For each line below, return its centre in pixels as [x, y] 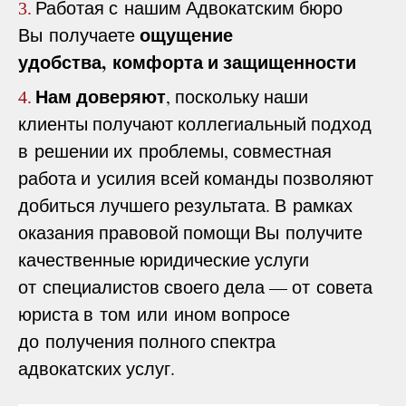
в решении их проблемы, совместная [175, 151]
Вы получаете [79, 35]
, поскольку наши [237, 97]
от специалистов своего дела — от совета [195, 287]
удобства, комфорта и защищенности [187, 63]
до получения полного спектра [147, 342]
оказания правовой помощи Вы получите [190, 233]
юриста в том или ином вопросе [154, 314]
